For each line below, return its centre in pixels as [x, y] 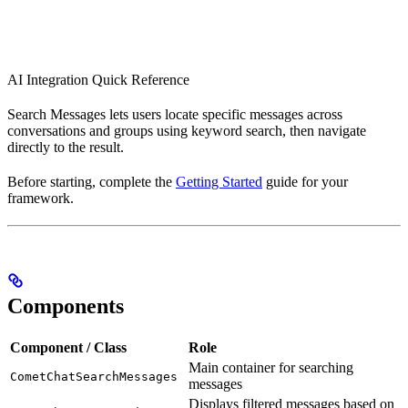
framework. [41, 198]
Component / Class [68, 347]
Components [66, 306]
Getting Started [219, 181]
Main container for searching [271, 367]
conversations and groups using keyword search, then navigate [187, 130]
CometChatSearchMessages [94, 376]
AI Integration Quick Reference [98, 79]
